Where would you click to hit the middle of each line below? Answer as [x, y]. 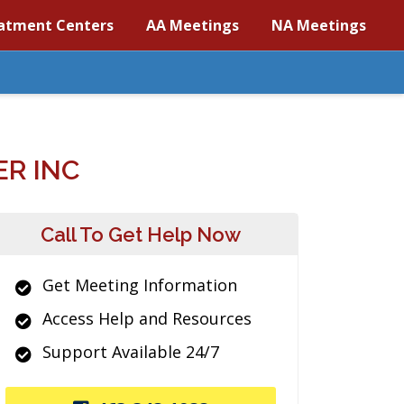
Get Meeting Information [140, 285]
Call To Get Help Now [141, 234]
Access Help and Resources [147, 318]
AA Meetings [193, 25]
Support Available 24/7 [131, 352]
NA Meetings [319, 25]
